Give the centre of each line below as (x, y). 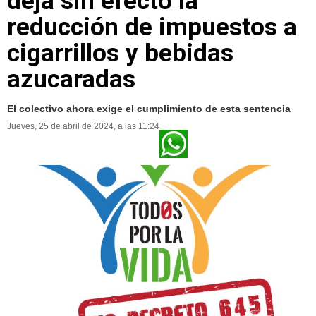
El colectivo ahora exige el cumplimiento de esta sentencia (149, 108)
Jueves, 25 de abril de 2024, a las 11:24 (83, 126)
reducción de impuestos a (152, 27)
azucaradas (71, 79)
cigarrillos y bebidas (120, 53)
